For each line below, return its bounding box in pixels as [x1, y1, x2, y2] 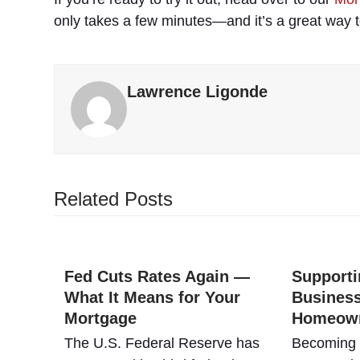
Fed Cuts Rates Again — [63, 268, 250, 285]
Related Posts [54, 188, 174, 210]
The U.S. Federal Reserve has [63, 335, 260, 351]
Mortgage [63, 309, 137, 327]
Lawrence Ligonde [127, 83, 268, 100]
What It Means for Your [63, 288, 240, 306]
